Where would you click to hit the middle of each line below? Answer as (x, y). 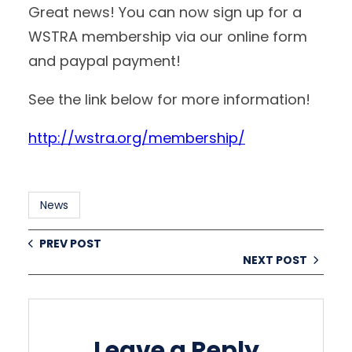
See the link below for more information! (169, 99)
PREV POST (70, 243)
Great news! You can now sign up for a (165, 12)
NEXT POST (275, 260)
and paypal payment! (104, 60)
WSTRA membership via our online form (168, 36)
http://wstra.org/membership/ (137, 137)
